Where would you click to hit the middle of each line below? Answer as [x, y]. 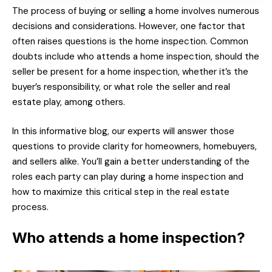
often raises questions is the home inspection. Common [130, 42]
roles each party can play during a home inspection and [128, 176]
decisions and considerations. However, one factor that [129, 26]
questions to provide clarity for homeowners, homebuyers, [134, 146]
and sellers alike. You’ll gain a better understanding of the [131, 161]
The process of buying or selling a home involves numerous [136, 11]
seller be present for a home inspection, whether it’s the [130, 72]
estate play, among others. [69, 102]
